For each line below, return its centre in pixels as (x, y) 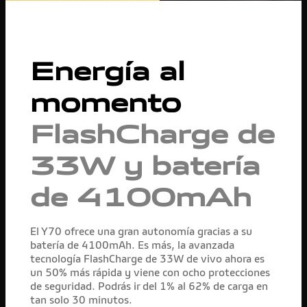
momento (106, 102)
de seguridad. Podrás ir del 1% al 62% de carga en (149, 285)
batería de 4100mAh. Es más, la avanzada (132, 244)
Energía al (108, 71)
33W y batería (145, 165)
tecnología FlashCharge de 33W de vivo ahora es (147, 258)
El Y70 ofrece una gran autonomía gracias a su (141, 231)
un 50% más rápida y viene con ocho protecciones (150, 272)
